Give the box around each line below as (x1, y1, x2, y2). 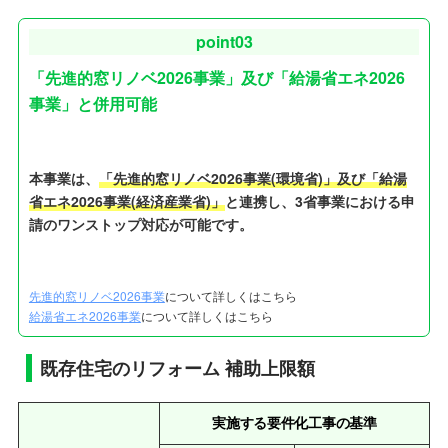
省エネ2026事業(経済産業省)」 (28, 191, 225, 212)
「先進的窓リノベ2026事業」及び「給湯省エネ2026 (28, 66, 405, 90)
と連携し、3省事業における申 (224, 191, 415, 212)
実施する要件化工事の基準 (212, 414, 377, 431)
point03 (195, 30, 253, 54)
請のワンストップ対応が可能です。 (28, 214, 253, 235)
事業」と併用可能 (28, 92, 157, 116)
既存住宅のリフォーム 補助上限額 (40, 354, 316, 381)
